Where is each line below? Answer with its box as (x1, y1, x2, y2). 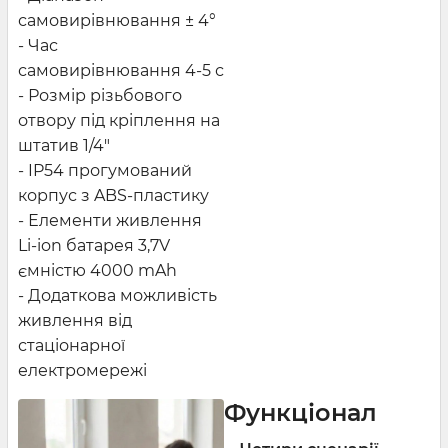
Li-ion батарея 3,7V (18, 235, 170, 255)
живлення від (18, 310, 132, 330)
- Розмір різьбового (18, 85, 182, 105)
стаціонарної (18, 335, 125, 355)
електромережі (18, 360, 147, 380)
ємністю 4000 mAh (18, 260, 177, 280)
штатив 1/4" (18, 135, 110, 155)
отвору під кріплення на (18, 110, 220, 130)
